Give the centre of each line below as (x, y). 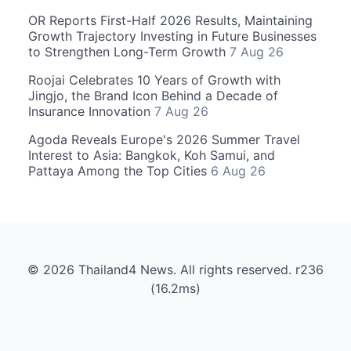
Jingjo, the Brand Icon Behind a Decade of (153, 95)
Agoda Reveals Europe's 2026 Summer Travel (164, 139)
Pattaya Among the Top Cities (119, 170)
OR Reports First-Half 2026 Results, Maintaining (170, 20)
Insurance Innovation (91, 111)
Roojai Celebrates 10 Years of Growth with (154, 80)
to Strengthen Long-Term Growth (129, 51)
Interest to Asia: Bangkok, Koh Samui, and (152, 155)
